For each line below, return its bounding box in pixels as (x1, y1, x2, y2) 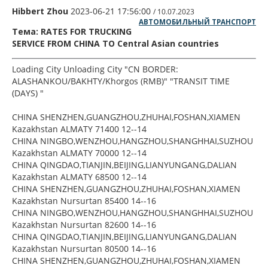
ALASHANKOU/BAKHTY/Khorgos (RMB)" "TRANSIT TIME (12, 75, 230, 87)
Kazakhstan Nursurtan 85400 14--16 (12, 194, 156, 206)
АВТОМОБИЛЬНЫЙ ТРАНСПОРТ (139, 17, 256, 26)
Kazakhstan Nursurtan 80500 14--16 (12, 242, 156, 254)
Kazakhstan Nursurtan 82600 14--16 (12, 218, 156, 230)
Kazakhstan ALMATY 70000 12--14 (12, 147, 147, 159)
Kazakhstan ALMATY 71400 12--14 (12, 123, 147, 135)
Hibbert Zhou (12, 5, 68, 17)
